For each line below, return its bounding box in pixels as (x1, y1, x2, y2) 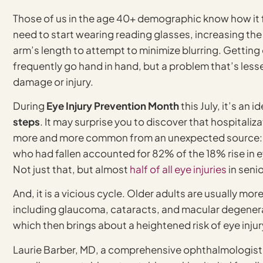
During (13, 99, 46, 112)
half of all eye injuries (130, 162, 227, 176)
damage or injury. (13, 75, 93, 88)
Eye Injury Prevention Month (46, 99, 179, 112)
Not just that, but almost (13, 162, 130, 176)
